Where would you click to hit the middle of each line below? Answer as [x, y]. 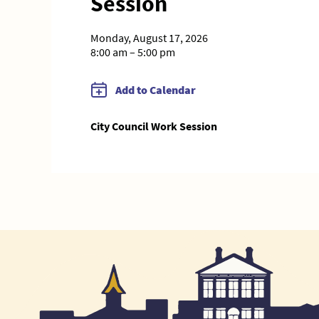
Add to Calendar [156, 90]
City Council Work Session [154, 126]
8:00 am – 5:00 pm [133, 52]
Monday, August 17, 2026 [149, 38]
